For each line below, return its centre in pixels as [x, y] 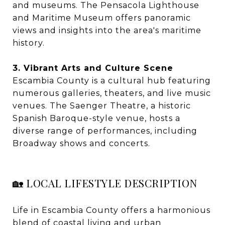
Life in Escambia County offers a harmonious [111, 210]
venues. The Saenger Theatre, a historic [102, 106]
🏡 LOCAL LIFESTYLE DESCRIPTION [105, 183]
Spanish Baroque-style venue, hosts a [96, 119]
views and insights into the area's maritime [107, 31]
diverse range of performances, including [105, 131]
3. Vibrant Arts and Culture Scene [93, 68]
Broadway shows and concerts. [81, 144]
